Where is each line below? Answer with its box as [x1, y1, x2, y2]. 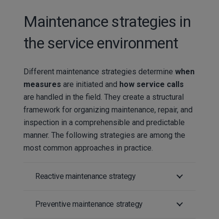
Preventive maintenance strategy [35, 199, 143, 209]
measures [23, 79, 61, 89]
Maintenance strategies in [23, 12, 191, 31]
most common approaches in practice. [23, 143, 153, 153]
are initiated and [61, 79, 119, 89]
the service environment [23, 33, 178, 52]
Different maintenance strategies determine [23, 66, 175, 76]
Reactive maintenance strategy [35, 171, 136, 181]
